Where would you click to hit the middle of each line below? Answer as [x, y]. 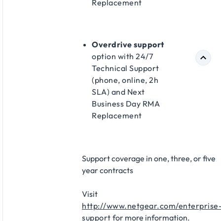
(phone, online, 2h [125, 80]
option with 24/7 [122, 56]
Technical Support [126, 68]
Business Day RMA [126, 104]
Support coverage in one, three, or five [149, 159]
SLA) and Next [118, 92]
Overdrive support [128, 45]
